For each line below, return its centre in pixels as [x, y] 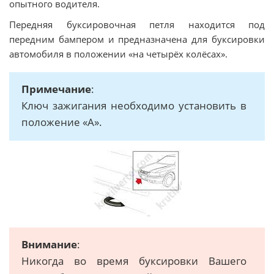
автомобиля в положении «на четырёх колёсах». [118, 54]
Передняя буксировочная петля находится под [137, 24]
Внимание [49, 244]
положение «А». [62, 122]
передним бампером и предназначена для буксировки [137, 39]
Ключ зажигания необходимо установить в [134, 106]
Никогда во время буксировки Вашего [134, 261]
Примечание [56, 89]
